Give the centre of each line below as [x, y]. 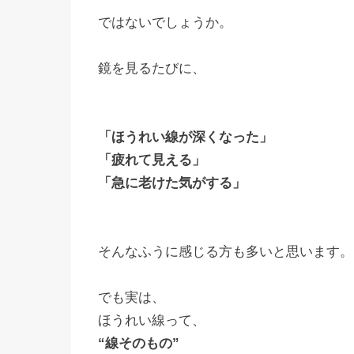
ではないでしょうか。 [165, 23]
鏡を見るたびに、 [152, 69]
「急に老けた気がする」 [172, 183]
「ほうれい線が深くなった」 [185, 137]
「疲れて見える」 [152, 160]
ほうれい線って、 [152, 321]
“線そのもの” [139, 344]
